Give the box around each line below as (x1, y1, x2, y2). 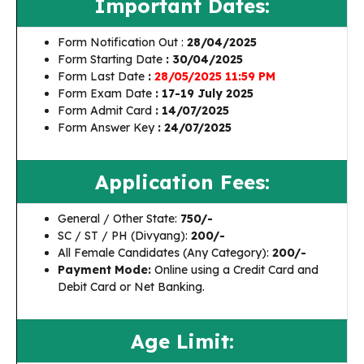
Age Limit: (130, 329, 234, 353)
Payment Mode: (58, 262, 151, 277)
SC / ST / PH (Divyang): (58, 228, 191, 243)
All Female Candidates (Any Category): (58, 245, 272, 260)
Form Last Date (58, 69, 148, 84)
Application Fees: (94, 170, 270, 194)
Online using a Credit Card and (151, 262, 318, 277)
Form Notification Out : (58, 35, 187, 50)
